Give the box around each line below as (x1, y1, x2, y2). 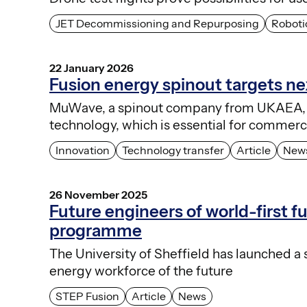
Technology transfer (122, 143, 224, 158)
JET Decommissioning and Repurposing (56, 16, 259, 31)
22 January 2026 (49, 61, 134, 75)
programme (49, 221, 142, 241)
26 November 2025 (49, 188, 147, 202)
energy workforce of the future (49, 263, 233, 280)
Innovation (56, 143, 110, 158)
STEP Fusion (56, 289, 119, 304)
